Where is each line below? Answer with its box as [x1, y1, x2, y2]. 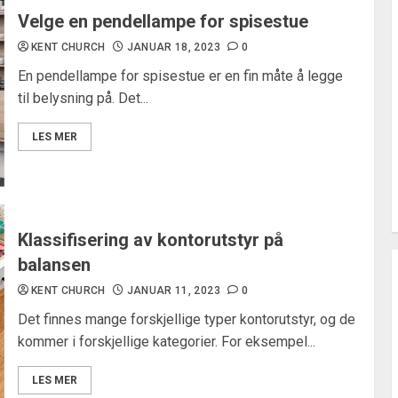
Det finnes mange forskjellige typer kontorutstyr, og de [17, 311, 355, 328]
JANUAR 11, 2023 [126, 284, 220, 297]
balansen [17, 254, 91, 275]
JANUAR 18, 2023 [126, 41, 220, 53]
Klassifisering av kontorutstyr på [17, 229, 283, 251]
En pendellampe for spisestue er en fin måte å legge [17, 68, 343, 84]
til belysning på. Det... [17, 90, 148, 107]
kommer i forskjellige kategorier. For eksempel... [17, 333, 315, 350]
